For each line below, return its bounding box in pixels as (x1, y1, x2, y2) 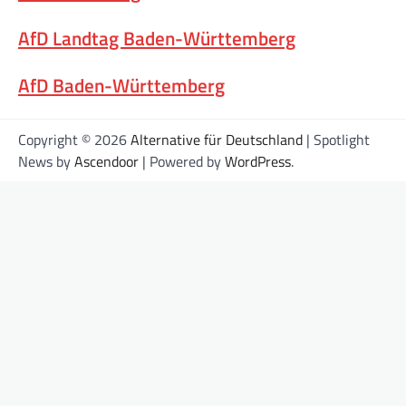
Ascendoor (74, 150, 139, 172)
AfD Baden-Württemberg (18, 70, 225, 100)
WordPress (225, 150, 291, 172)
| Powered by (139, 150, 225, 172)
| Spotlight (303, 128, 370, 150)
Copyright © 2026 (18, 128, 130, 150)
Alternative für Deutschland (130, 128, 303, 150)
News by (18, 150, 74, 172)
